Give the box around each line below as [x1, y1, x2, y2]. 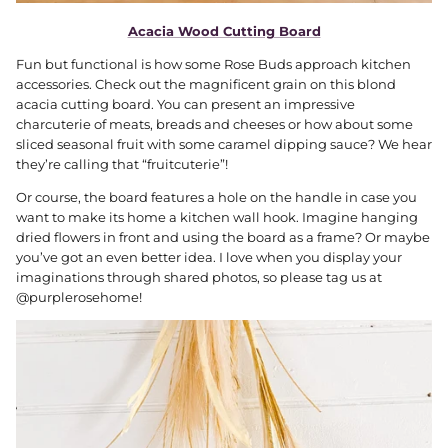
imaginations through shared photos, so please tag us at [16, 269, 382, 286]
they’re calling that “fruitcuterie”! [16, 156, 231, 173]
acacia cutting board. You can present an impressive [16, 96, 355, 113]
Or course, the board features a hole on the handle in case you [16, 189, 417, 206]
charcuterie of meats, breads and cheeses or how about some [16, 116, 413, 133]
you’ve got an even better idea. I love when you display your [16, 249, 402, 266]
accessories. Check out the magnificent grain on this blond [16, 76, 396, 93]
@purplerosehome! [16, 289, 142, 306]
